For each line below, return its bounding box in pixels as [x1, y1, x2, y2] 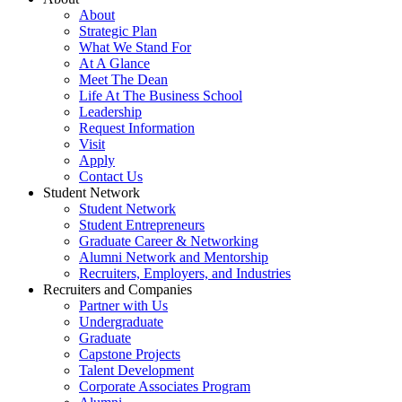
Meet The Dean [79, 72, 168, 87]
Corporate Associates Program [79, 379, 250, 394]
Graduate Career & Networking [79, 233, 258, 249]
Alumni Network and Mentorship [79, 249, 268, 265]
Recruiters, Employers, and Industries [79, 266, 291, 281]
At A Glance [79, 56, 150, 71]
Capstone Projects [79, 346, 180, 362]
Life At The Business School [79, 88, 242, 103]
